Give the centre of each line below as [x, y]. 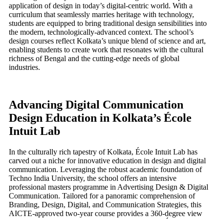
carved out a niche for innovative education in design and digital [107, 160]
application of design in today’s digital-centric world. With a [101, 6]
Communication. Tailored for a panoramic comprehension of [102, 196]
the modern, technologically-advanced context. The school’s [101, 32]
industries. [24, 67]
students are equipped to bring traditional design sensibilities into [108, 23]
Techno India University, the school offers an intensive [93, 178]
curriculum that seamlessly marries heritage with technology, [101, 15]
